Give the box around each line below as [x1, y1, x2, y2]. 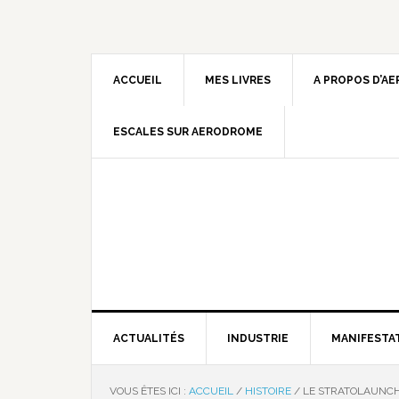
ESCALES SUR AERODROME [113, 126, 263, 138]
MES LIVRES [205, 74, 271, 86]
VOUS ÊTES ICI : [110, 385, 189, 397]
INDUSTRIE [227, 332, 289, 345]
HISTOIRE [245, 385, 291, 397]
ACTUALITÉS [113, 332, 184, 345]
